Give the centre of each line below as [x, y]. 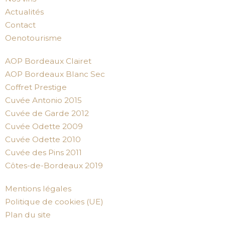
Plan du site [28, 215]
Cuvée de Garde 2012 [47, 113]
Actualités [24, 12]
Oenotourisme [33, 38]
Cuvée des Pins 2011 [43, 152]
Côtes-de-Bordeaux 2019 [54, 165]
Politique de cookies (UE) [54, 202]
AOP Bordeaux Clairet [48, 61]
